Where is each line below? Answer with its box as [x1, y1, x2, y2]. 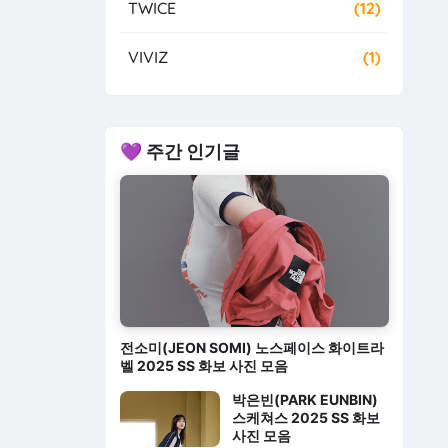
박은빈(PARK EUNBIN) [231, 390, 378, 408]
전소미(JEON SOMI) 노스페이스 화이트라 [119, 338, 384, 356]
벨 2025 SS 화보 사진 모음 [119, 356, 288, 374]
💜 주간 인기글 [119, 140, 240, 162]
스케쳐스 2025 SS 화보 [231, 408, 380, 426]
